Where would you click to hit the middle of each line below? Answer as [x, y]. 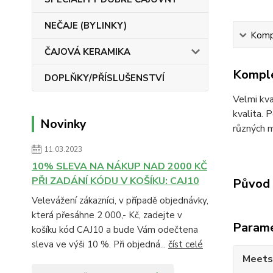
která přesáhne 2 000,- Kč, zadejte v [107, 215]
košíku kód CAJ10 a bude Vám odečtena [115, 230]
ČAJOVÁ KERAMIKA [87, 52]
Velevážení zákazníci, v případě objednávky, [120, 200]
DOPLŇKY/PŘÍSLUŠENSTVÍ [105, 78]
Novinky [63, 124]
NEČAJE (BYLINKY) [86, 26]
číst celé [186, 244]
